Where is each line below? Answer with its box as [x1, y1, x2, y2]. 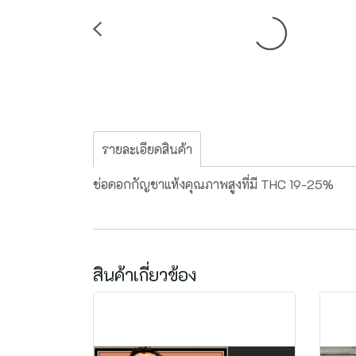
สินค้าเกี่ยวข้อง [93, 263, 196, 286]
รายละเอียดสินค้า [102, 141, 192, 157]
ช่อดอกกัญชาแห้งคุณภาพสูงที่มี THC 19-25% [93, 176, 334, 192]
